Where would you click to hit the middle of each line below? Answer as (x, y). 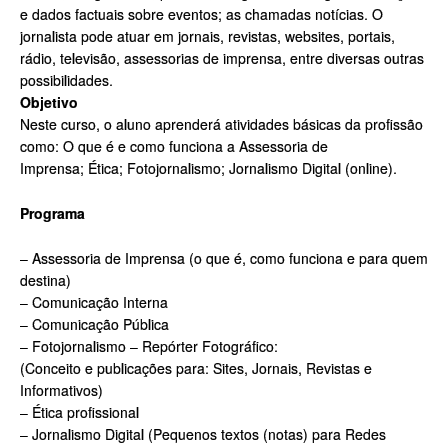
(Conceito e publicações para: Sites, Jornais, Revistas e (196, 367)
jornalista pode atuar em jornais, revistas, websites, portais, (207, 36)
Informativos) (61, 389)
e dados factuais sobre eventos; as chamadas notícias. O (201, 14)
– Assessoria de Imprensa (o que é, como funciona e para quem (224, 257)
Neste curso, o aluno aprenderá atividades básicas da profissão (221, 124)
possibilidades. (66, 80)
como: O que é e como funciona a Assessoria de (174, 146)
